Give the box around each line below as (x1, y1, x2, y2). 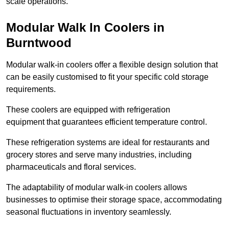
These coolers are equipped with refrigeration (6, 105, 170, 114)
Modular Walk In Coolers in (6, 20, 165, 35)
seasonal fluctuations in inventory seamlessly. (6, 208, 171, 217)
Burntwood (6, 36, 72, 50)
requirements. (6, 85, 56, 94)
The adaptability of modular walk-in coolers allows (6, 183, 187, 192)
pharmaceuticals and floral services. (6, 163, 136, 172)
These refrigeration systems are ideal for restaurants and (6, 138, 210, 147)
